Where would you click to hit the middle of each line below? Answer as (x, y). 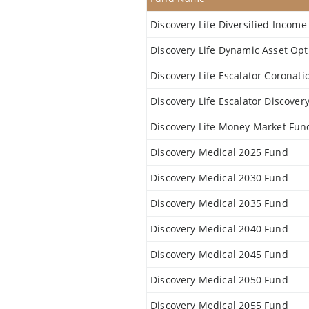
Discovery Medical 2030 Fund (219, 178)
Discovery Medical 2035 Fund (219, 203)
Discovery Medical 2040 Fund (219, 229)
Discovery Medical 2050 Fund (219, 280)
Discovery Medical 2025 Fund (219, 152)
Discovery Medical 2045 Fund (219, 254)
